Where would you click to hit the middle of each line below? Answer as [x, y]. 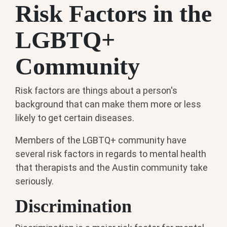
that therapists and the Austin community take [111, 168]
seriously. [34, 181]
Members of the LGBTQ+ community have [101, 140]
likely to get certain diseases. [75, 118]
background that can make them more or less [108, 104]
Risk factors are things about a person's [96, 91]
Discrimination [73, 206]
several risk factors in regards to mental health [111, 154]
